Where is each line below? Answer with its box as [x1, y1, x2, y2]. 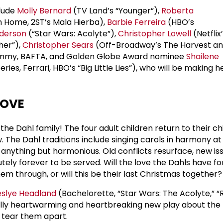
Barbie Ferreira [107, 16, 166, 28]
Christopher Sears [22, 39, 94, 51]
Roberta [161, 4, 194, 16]
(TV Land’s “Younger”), [71, 4, 161, 16]
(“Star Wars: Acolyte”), [26, 27, 118, 39]
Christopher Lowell [118, 27, 191, 39]
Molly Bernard [17, 4, 71, 16]
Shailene [186, 50, 219, 62]
